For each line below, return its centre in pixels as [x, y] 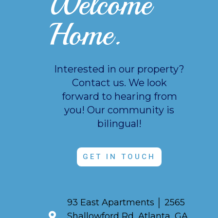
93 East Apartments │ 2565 [126, 202]
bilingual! [119, 123]
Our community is [131, 110]
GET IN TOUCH [119, 156]
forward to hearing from [119, 96]
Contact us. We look [119, 82]
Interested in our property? [119, 69]
